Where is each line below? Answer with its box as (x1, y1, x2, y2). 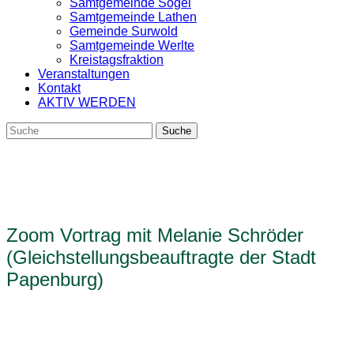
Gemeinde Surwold (70, 24, 178, 38)
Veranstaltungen (38, 67, 130, 81)
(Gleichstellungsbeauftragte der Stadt (6, 247, 316, 268)
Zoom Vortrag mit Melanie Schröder (6, 224, 303, 246)
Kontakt (38, 81, 81, 95)
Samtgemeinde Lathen (70, 10, 197, 24)
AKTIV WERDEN (38, 96, 136, 109)
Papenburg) (6, 269, 104, 290)
